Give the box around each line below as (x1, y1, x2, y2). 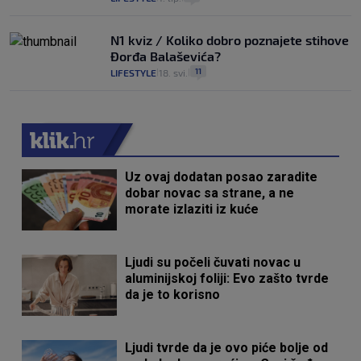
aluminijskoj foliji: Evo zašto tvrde (125, 271, 330, 287)
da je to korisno (125, 287, 221, 303)
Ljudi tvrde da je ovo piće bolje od (125, 340, 329, 356)
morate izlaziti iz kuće (125, 201, 259, 218)
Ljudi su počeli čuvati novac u (125, 255, 301, 271)
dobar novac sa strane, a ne (125, 185, 295, 201)
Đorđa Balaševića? (110, 48, 221, 64)
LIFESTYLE (110, 67, 156, 79)
